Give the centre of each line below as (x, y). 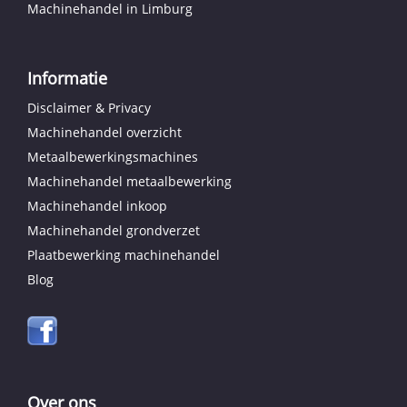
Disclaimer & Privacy (89, 108)
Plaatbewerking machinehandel (124, 255)
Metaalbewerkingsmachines (113, 157)
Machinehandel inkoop (97, 206)
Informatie (67, 78)
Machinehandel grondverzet (114, 230)
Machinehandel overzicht (104, 132)
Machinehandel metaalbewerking (129, 181)
